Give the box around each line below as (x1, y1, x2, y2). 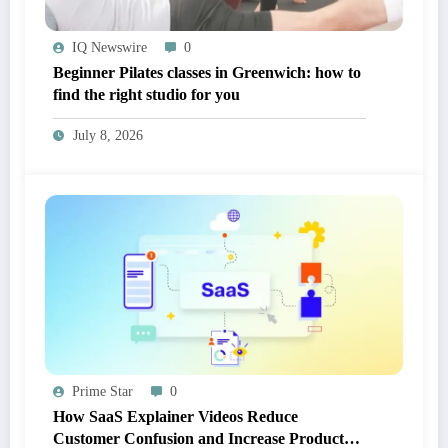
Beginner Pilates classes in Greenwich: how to (53, 64, 361, 82)
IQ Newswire (72, 40, 147, 56)
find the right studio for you (53, 86, 240, 104)
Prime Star (72, 384, 133, 400)
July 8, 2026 (73, 128, 143, 144)
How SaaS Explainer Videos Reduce (53, 408, 298, 426)
